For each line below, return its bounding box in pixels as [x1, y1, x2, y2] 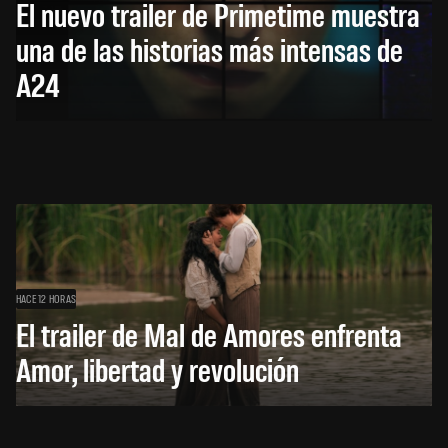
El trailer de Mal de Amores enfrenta [16, 313, 402, 355]
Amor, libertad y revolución [16, 348, 299, 390]
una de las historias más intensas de [16, 28, 403, 70]
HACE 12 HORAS [16, 291, 77, 306]
